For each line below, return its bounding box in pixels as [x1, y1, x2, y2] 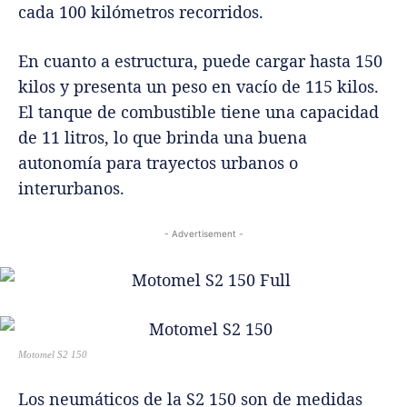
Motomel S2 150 [18, 348, 87, 360]
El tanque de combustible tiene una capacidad [18, 100, 379, 123]
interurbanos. [18, 176, 124, 199]
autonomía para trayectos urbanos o [18, 151, 298, 174]
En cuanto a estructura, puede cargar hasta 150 [18, 49, 382, 72]
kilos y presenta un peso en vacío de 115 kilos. [18, 74, 379, 97]
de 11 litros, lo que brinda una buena [18, 125, 307, 148]
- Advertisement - [164, 227, 243, 239]
